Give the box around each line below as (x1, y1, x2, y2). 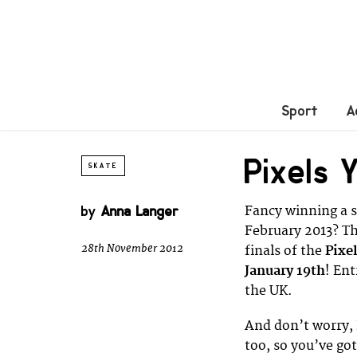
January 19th (245, 262, 325, 279)
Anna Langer (101, 202, 178, 220)
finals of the (245, 242, 325, 259)
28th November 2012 (81, 241, 183, 256)
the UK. (245, 282, 292, 299)
